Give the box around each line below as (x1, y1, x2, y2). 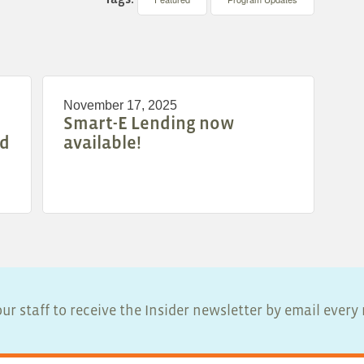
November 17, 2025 (63, 98, 178, 113)
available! (63, 132, 142, 154)
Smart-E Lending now (63, 113, 236, 134)
